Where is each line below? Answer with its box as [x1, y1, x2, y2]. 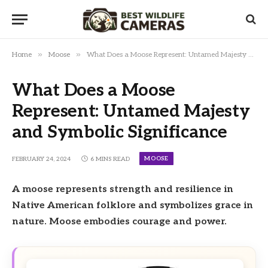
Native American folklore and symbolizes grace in [12, 200, 253, 211]
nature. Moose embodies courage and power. [12, 216, 227, 227]
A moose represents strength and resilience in [12, 184, 233, 195]
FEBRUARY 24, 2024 [12, 156, 71, 163]
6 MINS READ [90, 156, 130, 163]
